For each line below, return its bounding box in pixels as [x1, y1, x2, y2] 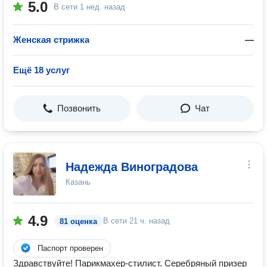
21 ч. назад [129, 216, 170, 225]
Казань [66, 178, 91, 187]
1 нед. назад [80, 2, 125, 11]
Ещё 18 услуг [13, 65, 70, 75]
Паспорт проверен [38, 244, 103, 253]
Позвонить [57, 103, 101, 113]
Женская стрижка [13, 35, 89, 45]
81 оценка [60, 217, 97, 226]
